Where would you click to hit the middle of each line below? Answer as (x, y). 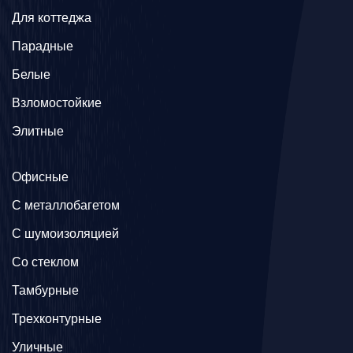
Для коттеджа (52, 18)
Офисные (40, 177)
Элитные (38, 131)
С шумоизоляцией (65, 234)
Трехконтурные (57, 319)
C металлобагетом (66, 205)
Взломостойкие (57, 103)
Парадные (43, 46)
